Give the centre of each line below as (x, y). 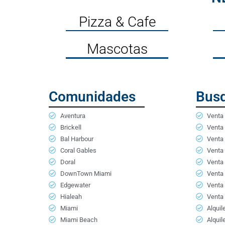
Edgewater (75, 185)
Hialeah (71, 196)
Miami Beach (79, 219)
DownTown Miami (86, 173)
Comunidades (92, 96)
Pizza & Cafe (117, 22)
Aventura (73, 116)
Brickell (71, 127)
